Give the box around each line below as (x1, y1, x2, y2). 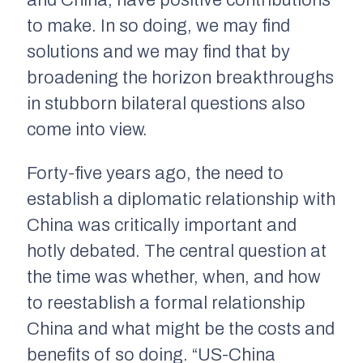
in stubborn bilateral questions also (27, 93, 305, 113)
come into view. (27, 119, 147, 139)
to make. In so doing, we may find (27, 15, 290, 36)
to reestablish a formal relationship (27, 293, 305, 313)
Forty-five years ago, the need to (27, 163, 284, 183)
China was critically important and (27, 215, 297, 235)
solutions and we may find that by (27, 41, 290, 62)
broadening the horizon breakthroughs (27, 67, 334, 88)
